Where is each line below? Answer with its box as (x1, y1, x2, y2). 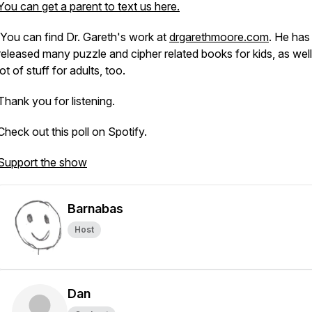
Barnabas (68, 201, 123, 216)
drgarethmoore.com (169, 30, 269, 44)
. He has (269, 30, 310, 44)
